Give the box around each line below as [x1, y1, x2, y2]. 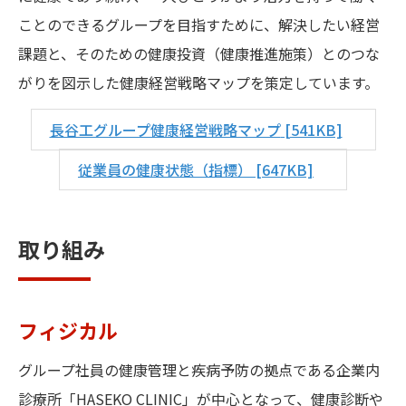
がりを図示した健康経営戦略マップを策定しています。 [18, 71, 379, 93]
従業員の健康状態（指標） [78, 158, 252, 180]
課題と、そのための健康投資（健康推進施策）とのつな [18, 42, 380, 64]
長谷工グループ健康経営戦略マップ [49, 118, 281, 140]
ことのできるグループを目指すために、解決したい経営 [18, 13, 380, 35]
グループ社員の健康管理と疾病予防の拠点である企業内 [18, 358, 380, 381]
